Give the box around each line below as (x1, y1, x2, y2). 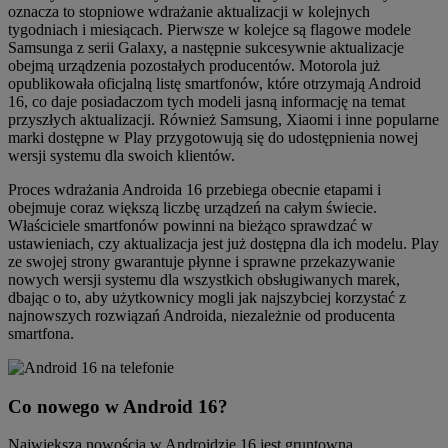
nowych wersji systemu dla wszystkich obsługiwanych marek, (8, 270, 400, 288)
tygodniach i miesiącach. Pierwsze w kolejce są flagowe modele (8, 20, 411, 38)
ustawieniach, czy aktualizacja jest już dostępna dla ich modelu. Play (8, 234, 439, 252)
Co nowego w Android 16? (8, 395, 228, 417)
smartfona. (8, 324, 74, 342)
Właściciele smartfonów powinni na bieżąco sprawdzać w (8, 216, 373, 234)
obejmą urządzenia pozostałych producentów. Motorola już (8, 56, 380, 74)
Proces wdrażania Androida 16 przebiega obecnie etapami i (8, 180, 381, 198)
